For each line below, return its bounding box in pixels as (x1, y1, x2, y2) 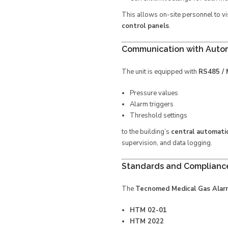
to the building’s (122, 127, 171, 136)
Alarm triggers (129, 100, 174, 109)
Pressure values (129, 89, 178, 98)
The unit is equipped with (122, 67, 198, 76)
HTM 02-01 (129, 206, 167, 215)
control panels (122, 21, 169, 31)
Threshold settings (129, 111, 187, 120)
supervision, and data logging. (122, 138, 212, 148)
